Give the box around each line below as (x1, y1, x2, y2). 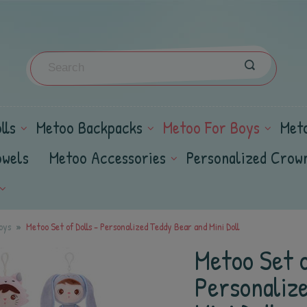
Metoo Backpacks (36, 116, 143, 139)
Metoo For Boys (163, 116, 260, 139)
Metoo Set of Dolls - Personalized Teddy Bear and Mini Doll (26, 219, 239, 234)
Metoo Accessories (49, 146, 166, 169)
